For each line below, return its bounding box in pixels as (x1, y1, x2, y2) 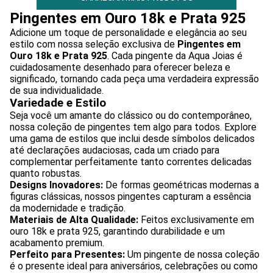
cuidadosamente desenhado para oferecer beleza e (10, 61, 230, 73)
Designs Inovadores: (10, 179, 103, 191)
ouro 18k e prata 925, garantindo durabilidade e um (10, 225, 225, 237)
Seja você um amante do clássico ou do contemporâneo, (10, 109, 252, 121)
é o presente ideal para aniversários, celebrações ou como (10, 260, 258, 272)
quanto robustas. (10, 167, 82, 179)
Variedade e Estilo (10, 96, 106, 110)
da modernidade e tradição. (10, 202, 126, 214)
